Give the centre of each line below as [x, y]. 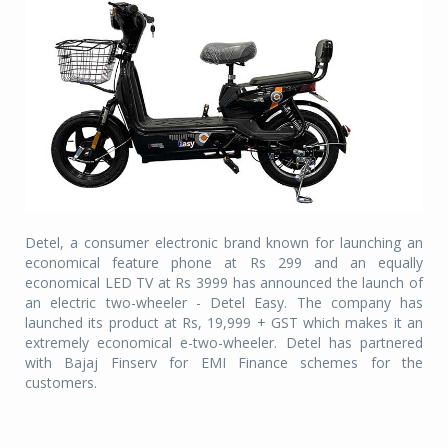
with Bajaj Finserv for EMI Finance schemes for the [224, 362]
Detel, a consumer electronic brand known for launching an [224, 242]
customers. [61, 382]
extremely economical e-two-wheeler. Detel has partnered [224, 342]
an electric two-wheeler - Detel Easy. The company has [224, 302]
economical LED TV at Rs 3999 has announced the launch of [224, 282]
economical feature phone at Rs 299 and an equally [224, 262]
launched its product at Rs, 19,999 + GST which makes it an [224, 322]
